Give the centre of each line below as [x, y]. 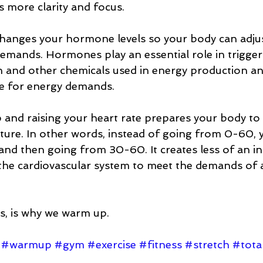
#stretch [207, 245]
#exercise [112, 245]
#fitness [161, 245]
